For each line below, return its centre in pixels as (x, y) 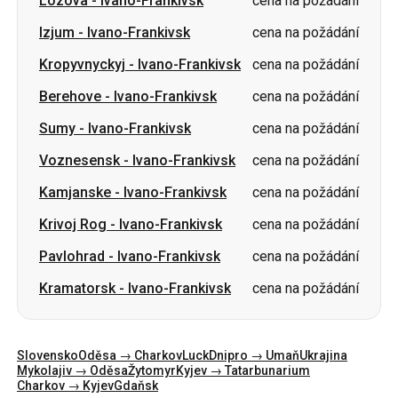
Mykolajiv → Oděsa (72, 277)
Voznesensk (80, 67)
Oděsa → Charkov (130, 262)
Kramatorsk (77, 195)
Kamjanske (75, 99)
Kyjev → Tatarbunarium (243, 277)
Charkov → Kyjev (65, 292)
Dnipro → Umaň (254, 262)
